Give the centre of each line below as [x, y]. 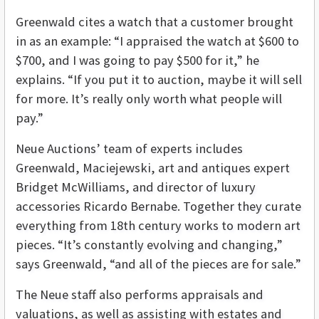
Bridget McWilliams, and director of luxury [136, 187]
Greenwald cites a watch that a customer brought [155, 22]
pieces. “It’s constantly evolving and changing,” [149, 245]
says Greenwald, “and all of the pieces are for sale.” [158, 264]
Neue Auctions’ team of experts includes [129, 149]
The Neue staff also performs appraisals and [140, 295]
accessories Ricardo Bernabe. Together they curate [158, 206]
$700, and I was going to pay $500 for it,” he [137, 61]
